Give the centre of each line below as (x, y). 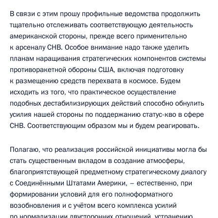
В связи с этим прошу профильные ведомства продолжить (105, 13)
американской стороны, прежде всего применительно (98, 36)
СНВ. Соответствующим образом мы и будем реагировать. (105, 125)
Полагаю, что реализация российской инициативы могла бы (108, 149)
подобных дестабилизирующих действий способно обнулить (107, 103)
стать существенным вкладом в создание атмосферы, (97, 160)
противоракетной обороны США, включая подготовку (97, 69)
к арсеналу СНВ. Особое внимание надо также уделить (100, 47)
